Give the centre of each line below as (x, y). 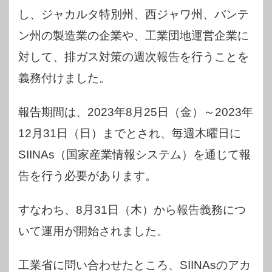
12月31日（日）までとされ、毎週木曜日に (130, 133)
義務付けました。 (64, 78)
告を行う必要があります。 (87, 175)
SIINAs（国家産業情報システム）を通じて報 (134, 154)
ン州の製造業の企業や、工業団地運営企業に (134, 35)
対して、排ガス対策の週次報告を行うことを (134, 56)
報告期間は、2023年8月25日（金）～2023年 (136, 112)
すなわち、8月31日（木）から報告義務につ (132, 209)
